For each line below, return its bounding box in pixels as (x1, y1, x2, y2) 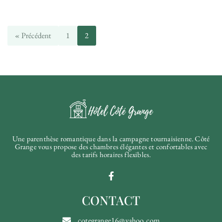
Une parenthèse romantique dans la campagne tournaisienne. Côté (12, 134, 210, 144)
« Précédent (15, 30, 51, 41)
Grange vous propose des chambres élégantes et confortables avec (14, 142, 208, 152)
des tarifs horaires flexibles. (71, 150, 151, 160)
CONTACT (82, 192, 140, 209)
